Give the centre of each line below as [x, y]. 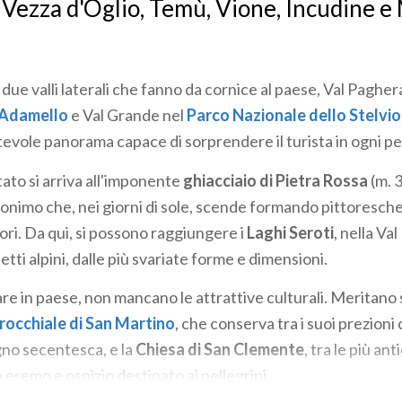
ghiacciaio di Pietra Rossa [275, 180]
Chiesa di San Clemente [220, 349]
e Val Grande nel [129, 115]
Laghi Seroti [290, 232]
